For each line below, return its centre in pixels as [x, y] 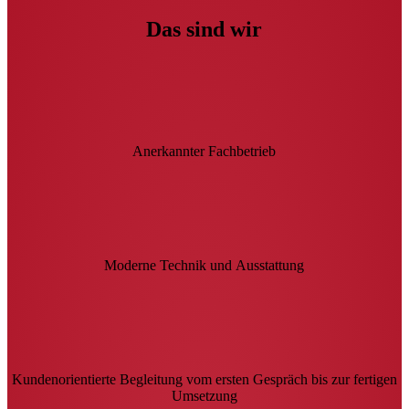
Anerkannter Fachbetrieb [204, 151]
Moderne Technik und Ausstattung [204, 265]
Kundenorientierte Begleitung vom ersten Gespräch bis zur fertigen [204, 379]
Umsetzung [204, 395]
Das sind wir [204, 29]
